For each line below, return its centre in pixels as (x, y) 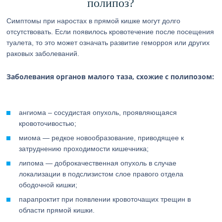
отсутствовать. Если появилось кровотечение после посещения (111, 32)
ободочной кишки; (48, 185)
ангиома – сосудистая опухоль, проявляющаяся (98, 112)
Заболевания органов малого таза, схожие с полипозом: (111, 77)
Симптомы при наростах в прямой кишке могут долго (94, 21)
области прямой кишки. (57, 210)
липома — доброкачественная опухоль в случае (98, 163)
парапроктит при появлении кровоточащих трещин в (105, 199)
